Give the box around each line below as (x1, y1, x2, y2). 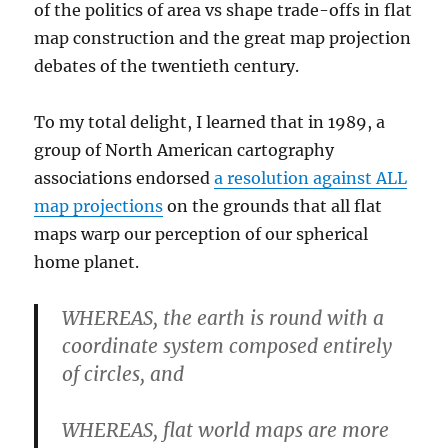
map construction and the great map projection (34, 28, 412, 49)
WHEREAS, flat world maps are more (62, 418, 390, 443)
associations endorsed (34, 168, 215, 189)
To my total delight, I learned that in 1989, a (34, 112, 386, 133)
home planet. (34, 252, 140, 273)
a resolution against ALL (214, 168, 408, 189)
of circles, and (62, 362, 185, 387)
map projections (34, 196, 164, 217)
